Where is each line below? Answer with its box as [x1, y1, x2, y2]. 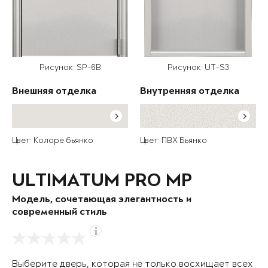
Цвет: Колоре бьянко [12, 136, 93, 146]
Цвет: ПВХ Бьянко [140, 136, 207, 146]
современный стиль [12, 208, 107, 218]
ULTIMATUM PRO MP [12, 172, 192, 192]
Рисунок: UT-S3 [167, 63, 229, 73]
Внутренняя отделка [140, 87, 239, 98]
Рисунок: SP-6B [39, 63, 101, 73]
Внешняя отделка [12, 87, 96, 98]
